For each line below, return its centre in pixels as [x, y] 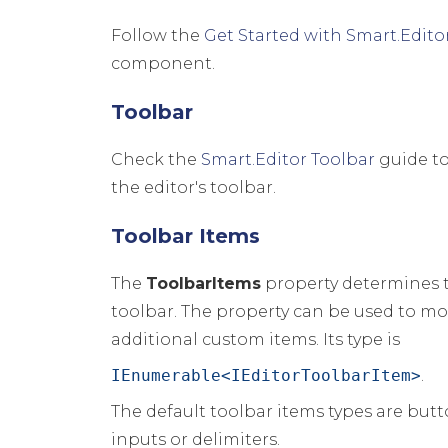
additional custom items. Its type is [256, 339]
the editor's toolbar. [194, 187]
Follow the [158, 35]
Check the [156, 159]
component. [163, 63]
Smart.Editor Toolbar [288, 159]
